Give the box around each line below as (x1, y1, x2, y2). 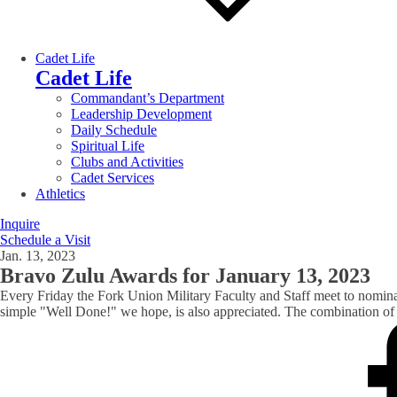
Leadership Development (71, 105, 212, 121)
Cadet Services (71, 169, 154, 185)
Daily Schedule (71, 121, 157, 137)
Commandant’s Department (71, 90, 224, 105)
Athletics (35, 185, 85, 201)
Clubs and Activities (71, 153, 183, 169)
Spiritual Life (71, 137, 144, 153)
